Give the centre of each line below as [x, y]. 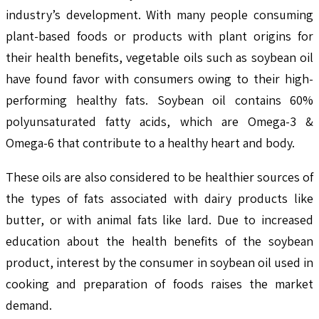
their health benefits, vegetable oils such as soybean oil [159, 57]
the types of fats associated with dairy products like [159, 198]
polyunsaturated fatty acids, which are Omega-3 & [159, 121]
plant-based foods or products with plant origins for [159, 36]
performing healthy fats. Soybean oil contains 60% [159, 100]
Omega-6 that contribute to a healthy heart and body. [150, 142]
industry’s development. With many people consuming [159, 14]
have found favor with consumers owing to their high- [159, 78]
